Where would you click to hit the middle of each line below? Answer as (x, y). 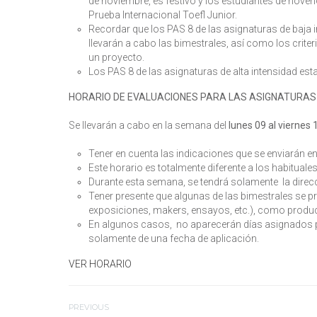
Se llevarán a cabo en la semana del (149, 125)
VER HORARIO (100, 264)
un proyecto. (117, 57)
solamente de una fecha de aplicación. (174, 238)
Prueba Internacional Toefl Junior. (163, 15)
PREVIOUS (89, 307)
